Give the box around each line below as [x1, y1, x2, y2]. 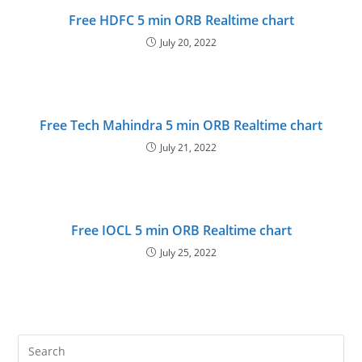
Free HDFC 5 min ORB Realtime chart [68, 11, 294, 30]
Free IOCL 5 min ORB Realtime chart [70, 221, 292, 240]
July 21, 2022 [159, 141, 217, 155]
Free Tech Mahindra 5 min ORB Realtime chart [40, 116, 322, 135]
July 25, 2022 [159, 246, 217, 260]
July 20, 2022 [159, 36, 217, 50]
